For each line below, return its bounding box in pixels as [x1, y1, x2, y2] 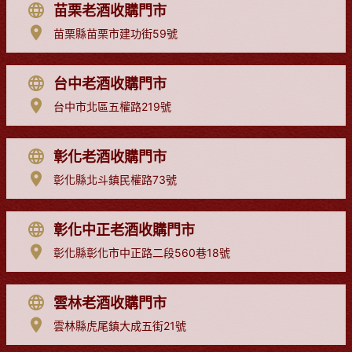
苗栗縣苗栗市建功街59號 [53, 26, 178, 40]
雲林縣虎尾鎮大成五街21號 [53, 318, 186, 332]
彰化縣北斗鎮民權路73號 [53, 172, 177, 186]
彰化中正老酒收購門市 [53, 221, 195, 238]
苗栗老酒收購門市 [53, 2, 167, 19]
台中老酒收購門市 [53, 75, 167, 92]
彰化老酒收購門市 [53, 148, 167, 165]
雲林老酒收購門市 [53, 294, 167, 311]
